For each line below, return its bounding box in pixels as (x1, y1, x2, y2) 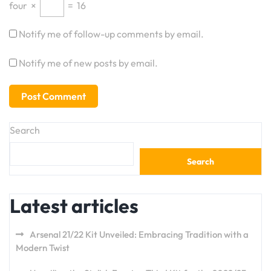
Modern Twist (16, 242, 70, 253)
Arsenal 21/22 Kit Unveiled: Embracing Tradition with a (30, 229, 249, 240)
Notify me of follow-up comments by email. (19, 28, 204, 40)
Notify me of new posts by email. (19, 57, 158, 69)
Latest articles (10, 194, 139, 218)
